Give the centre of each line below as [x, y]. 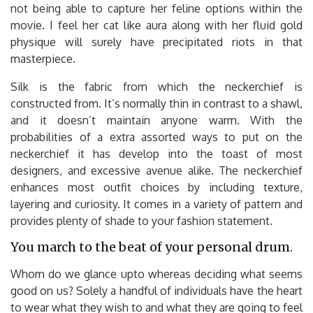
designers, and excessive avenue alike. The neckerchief [156, 170]
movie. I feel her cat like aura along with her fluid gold [156, 25]
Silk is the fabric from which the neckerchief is [156, 86]
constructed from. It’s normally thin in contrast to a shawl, [156, 103]
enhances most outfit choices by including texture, [156, 187]
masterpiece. [43, 58]
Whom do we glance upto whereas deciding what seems [156, 274]
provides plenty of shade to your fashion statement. [141, 220]
